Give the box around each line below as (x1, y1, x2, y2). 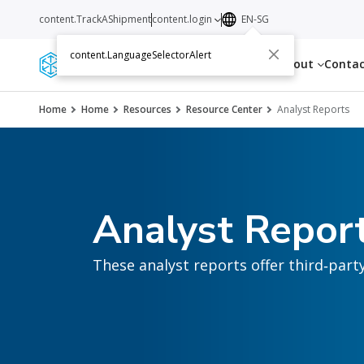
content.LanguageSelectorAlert (70, 48, 212, 63)
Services (156, 56, 205, 71)
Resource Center (186, 102, 262, 116)
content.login (152, 12, 214, 26)
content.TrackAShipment (39, 12, 151, 26)
